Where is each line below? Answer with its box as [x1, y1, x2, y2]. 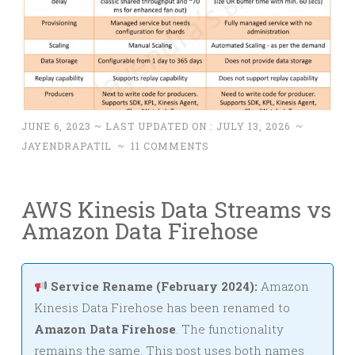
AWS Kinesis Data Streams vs [21, 195, 331, 225]
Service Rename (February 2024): [48, 278, 258, 295]
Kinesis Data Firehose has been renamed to [34, 300, 290, 316]
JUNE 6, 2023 [21, 120, 91, 133]
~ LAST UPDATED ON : [91, 120, 216, 133]
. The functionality [176, 321, 284, 338]
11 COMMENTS [131, 139, 209, 153]
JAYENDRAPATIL [21, 139, 112, 153]
